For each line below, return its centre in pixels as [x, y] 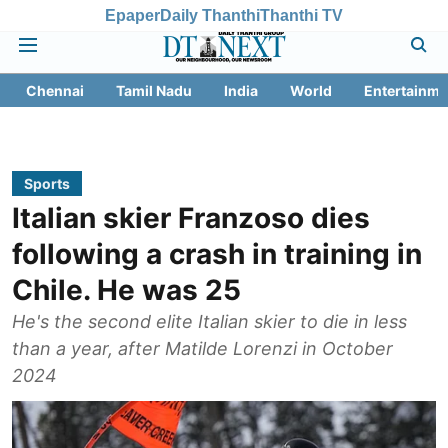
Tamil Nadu [154, 90]
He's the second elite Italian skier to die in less [209, 321]
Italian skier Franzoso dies [191, 218]
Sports [47, 183]
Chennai [55, 90]
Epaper [132, 15]
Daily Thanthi [210, 15]
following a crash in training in [217, 254]
